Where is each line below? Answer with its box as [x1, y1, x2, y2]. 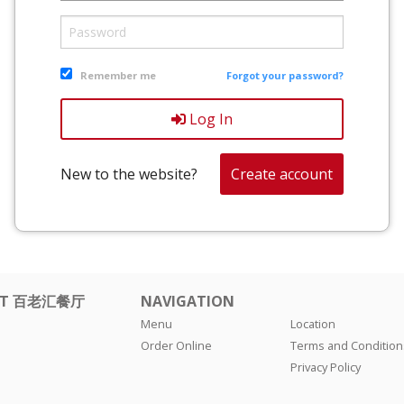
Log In [186, 109, 233, 130]
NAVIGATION [140, 291, 234, 312]
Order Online [140, 337, 212, 354]
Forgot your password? [226, 69, 344, 83]
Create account [231, 164, 334, 185]
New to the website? [60, 164, 197, 185]
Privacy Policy [290, 359, 362, 376]
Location [290, 316, 336, 333]
